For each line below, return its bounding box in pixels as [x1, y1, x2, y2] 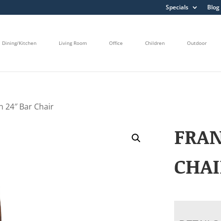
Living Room [59, 39, 87, 47]
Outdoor [187, 39, 207, 47]
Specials [165, 3, 188, 11]
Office [109, 39, 123, 47]
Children [145, 39, 165, 47]
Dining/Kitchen [2, 39, 37, 47]
